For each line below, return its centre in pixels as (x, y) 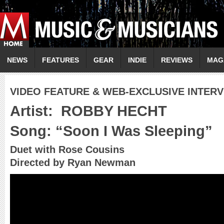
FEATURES (60, 60)
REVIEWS (177, 60)
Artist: (31, 111)
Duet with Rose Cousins (67, 149)
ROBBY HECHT (110, 111)
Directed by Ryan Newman (73, 162)
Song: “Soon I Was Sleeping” (111, 131)
